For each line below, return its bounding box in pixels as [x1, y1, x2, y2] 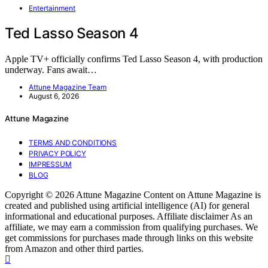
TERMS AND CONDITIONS [29, 138, 117, 147]
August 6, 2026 [29, 92, 79, 101]
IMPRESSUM [29, 159, 72, 169]
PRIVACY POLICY [29, 148, 86, 158]
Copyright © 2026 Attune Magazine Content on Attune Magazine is [5, 189, 261, 200]
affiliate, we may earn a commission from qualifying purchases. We [5, 221, 258, 232]
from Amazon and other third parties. [5, 243, 144, 254]
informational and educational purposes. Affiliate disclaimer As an [5, 211, 252, 221]
